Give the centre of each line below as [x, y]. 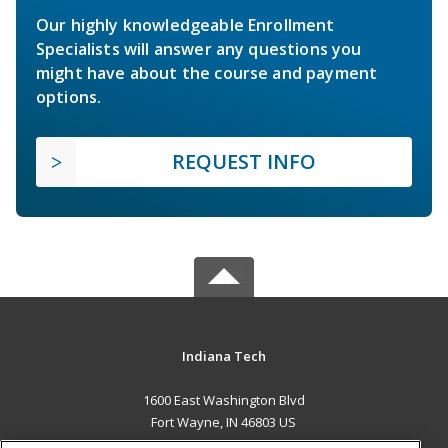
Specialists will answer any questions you [199, 48]
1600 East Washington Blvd [223, 399]
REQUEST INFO [244, 161]
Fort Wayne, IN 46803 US [224, 421]
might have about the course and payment [207, 72]
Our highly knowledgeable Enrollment [185, 24]
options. [69, 96]
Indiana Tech [223, 355]
